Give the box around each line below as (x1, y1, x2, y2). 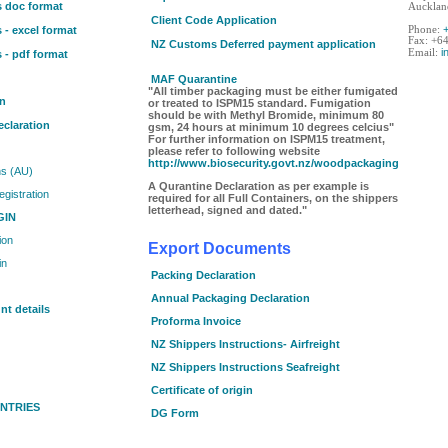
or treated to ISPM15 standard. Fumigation (148, 97, 371, 110)
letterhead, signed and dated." (148, 204, 307, 217)
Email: (408, 47, 438, 59)
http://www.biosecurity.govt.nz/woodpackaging (148, 157, 399, 170)
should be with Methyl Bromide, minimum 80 (148, 109, 384, 122)
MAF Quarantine (151, 73, 237, 86)
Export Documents (148, 240, 291, 258)
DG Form (148, 407, 199, 420)
